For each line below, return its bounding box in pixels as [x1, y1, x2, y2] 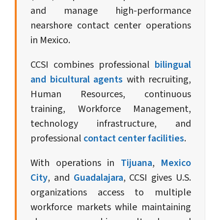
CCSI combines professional [30, 58, 155, 72]
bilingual [155, 58, 191, 72]
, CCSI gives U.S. [123, 171, 192, 185]
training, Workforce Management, [30, 102, 191, 116]
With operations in [30, 156, 121, 170]
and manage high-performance [30, 4, 191, 18]
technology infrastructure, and [30, 117, 191, 131]
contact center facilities [83, 132, 184, 146]
